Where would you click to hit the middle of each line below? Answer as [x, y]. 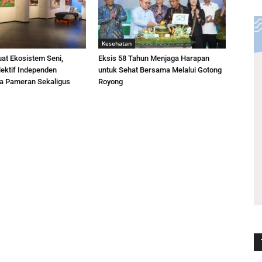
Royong [111, 82]
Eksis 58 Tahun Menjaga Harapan [154, 58]
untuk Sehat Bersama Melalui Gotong [160, 70]
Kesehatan [117, 43]
